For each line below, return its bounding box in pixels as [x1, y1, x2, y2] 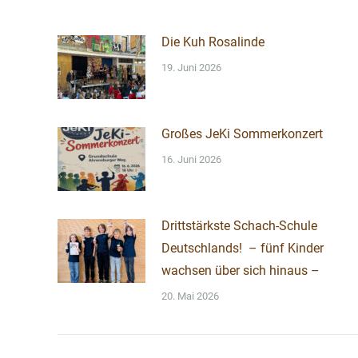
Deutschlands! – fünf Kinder [161, 241, 324, 256]
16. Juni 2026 [161, 153, 221, 165]
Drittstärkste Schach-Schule [161, 218, 317, 233]
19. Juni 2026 [161, 62, 221, 74]
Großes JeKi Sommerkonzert [161, 126, 323, 141]
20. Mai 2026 [161, 290, 219, 302]
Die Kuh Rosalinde [161, 34, 265, 50]
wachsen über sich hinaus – [161, 263, 320, 278]
